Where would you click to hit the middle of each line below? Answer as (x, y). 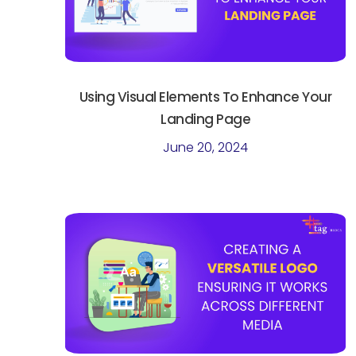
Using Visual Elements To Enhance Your (205, 97)
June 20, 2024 (206, 147)
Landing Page (206, 119)
